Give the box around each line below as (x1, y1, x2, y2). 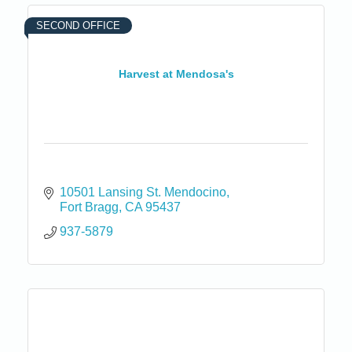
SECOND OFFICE (36, 19, 120, 31)
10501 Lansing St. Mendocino (60, 185, 226, 199)
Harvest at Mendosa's (118, 68, 234, 81)
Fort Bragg (60, 200, 119, 214)
